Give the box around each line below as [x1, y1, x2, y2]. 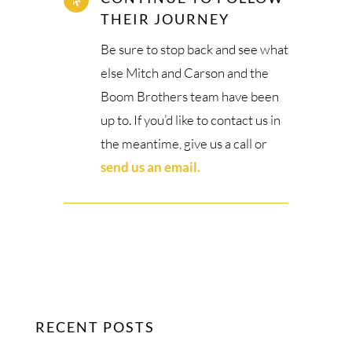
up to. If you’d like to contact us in [100, 112, 280, 129]
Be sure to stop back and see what [100, 41, 288, 58]
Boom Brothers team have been [100, 88, 279, 105]
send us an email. [100, 159, 200, 176]
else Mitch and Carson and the [100, 64, 269, 82]
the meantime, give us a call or [100, 135, 267, 152]
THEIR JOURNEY [100, 10, 229, 28]
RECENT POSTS [35, 318, 155, 336]
